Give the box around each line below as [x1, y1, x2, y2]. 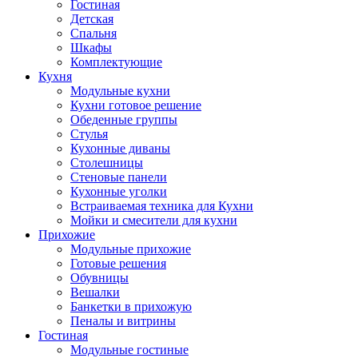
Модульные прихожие [70, 241, 191, 256]
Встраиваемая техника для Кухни [70, 198, 253, 213]
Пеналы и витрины [70, 313, 176, 328]
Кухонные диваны [70, 141, 170, 155]
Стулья [70, 126, 108, 141]
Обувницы [70, 270, 129, 284]
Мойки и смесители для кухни [70, 213, 237, 227]
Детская [70, 11, 113, 26]
